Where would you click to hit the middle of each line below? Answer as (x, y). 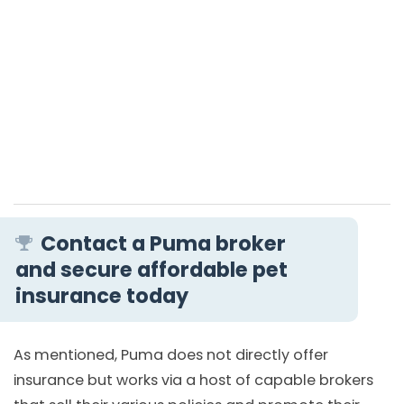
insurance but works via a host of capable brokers (193, 380)
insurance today (101, 295)
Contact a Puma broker (164, 243)
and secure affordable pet (151, 269)
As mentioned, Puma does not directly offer (171, 354)
